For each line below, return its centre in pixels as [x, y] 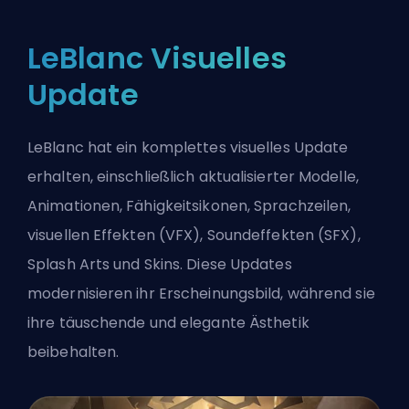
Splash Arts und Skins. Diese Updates [160, 265]
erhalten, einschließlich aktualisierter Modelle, [193, 177]
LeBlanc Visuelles [157, 58]
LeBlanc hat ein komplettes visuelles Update [188, 148]
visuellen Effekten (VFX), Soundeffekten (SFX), [194, 236]
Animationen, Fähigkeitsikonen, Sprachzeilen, [189, 206]
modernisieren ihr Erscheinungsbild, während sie [201, 294]
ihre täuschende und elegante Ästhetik [168, 323]
